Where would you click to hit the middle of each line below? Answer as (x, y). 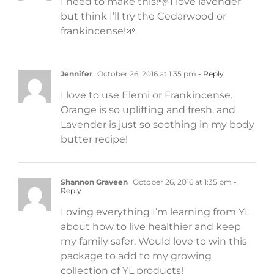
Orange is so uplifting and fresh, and (148, 109)
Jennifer (76, 73)
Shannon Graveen (94, 182)
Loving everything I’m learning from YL (155, 212)
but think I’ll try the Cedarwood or (143, 16)
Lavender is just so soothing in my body (157, 124)
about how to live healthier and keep (151, 226)
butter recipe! (94, 139)
